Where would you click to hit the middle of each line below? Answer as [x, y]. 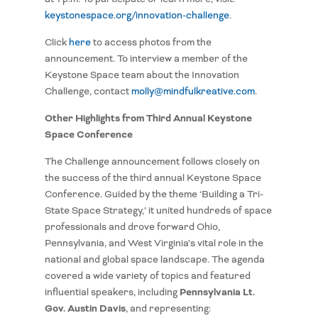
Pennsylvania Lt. [217, 292]
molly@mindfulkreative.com [193, 92]
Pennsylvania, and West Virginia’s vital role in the [154, 243]
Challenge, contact [88, 92]
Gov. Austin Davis [85, 309]
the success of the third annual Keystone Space [153, 178]
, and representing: [168, 309]
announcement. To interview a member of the [146, 59]
